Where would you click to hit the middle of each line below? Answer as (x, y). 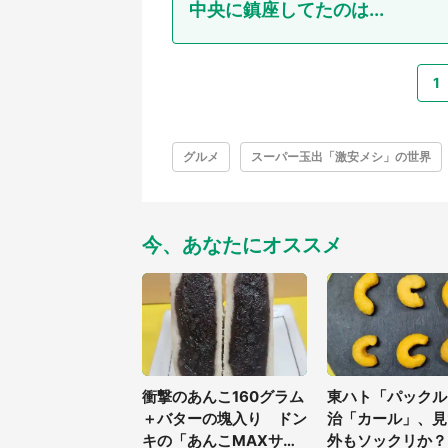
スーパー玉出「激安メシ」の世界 (341, 157)
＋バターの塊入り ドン (224, 419)
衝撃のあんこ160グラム (223, 397)
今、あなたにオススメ (242, 245)
